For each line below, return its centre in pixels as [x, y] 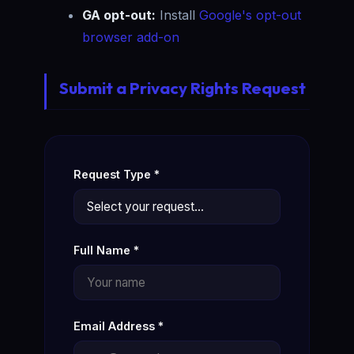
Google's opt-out [250, 15]
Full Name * [106, 250]
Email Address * [119, 326]
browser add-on [131, 37]
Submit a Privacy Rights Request [183, 87]
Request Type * [117, 174]
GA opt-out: [119, 15]
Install [177, 15]
